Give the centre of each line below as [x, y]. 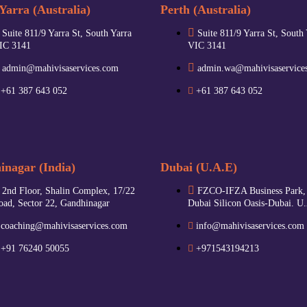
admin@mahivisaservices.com [60, 68]
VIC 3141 [207, 45]
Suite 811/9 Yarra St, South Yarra [67, 33]
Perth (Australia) [206, 9]
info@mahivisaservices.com [250, 225]
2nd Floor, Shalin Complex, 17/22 [69, 191]
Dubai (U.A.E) [199, 167]
